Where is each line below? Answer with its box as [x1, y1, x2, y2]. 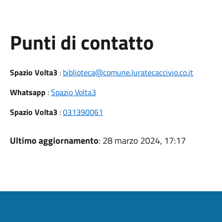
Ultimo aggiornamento [9, 134, 99, 147]
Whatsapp [9, 86, 46, 98]
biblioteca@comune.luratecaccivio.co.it [62, 66, 193, 78]
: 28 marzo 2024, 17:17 [98, 134, 186, 147]
